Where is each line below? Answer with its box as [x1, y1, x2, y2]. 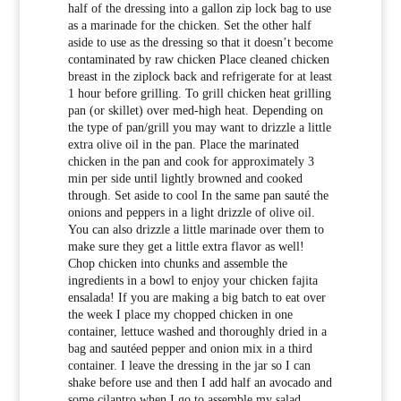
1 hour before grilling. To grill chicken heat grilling [67, 87, 331, 101]
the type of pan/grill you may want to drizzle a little [67, 121, 331, 135]
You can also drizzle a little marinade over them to [67, 223, 324, 237]
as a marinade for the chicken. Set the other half [67, 19, 311, 33]
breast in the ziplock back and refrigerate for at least [67, 70, 332, 84]
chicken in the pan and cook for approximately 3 [67, 155, 314, 169]
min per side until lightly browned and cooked [67, 172, 303, 186]
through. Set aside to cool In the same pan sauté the [67, 189, 328, 203]
